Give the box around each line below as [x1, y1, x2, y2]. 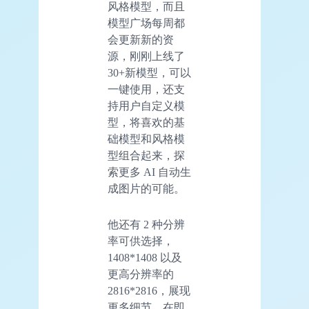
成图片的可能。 [108, 183, 185, 195]
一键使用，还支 [108, 83, 185, 96]
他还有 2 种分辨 [108, 219, 185, 231]
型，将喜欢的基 [108, 117, 185, 129]
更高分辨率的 [108, 268, 174, 281]
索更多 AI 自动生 [108, 166, 191, 179]
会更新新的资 [108, 34, 174, 46]
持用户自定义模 [108, 100, 185, 112]
